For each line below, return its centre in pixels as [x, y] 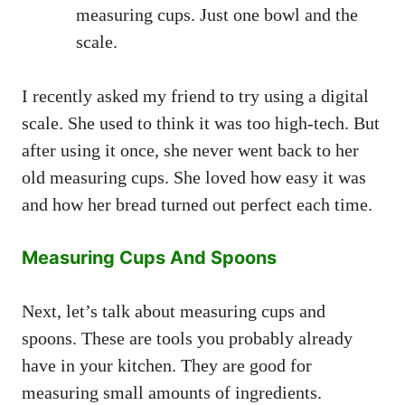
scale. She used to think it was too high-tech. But [201, 122]
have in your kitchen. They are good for [167, 365]
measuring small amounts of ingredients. [172, 392]
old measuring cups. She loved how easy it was [194, 177]
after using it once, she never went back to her [190, 150]
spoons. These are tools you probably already [187, 338]
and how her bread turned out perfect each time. [197, 204]
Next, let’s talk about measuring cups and [174, 311]
